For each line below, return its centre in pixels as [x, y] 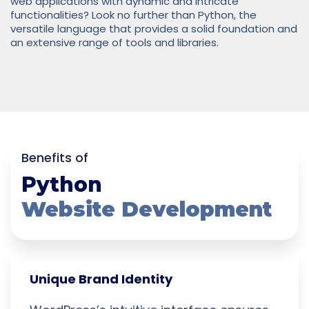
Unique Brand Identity [101, 279]
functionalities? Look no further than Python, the [133, 14]
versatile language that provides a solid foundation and [154, 28]
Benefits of [55, 157]
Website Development [147, 209]
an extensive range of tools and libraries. [114, 42]
